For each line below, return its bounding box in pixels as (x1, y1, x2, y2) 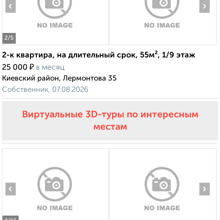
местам (93, 122, 127, 132)
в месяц (36, 64, 65, 72)
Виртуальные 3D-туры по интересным (22, 110, 198, 120)
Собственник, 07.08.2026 (2, 86, 88, 94)
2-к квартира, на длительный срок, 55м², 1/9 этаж (2, 52, 195, 60)
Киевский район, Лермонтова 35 (2, 75, 116, 82)
